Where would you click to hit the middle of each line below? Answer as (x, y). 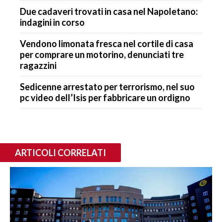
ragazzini (38, 65)
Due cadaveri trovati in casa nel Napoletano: (109, 11)
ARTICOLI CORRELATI (60, 152)
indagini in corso (52, 22)
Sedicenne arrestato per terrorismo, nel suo (107, 86)
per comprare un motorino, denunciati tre (102, 54)
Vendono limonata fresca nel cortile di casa (107, 43)
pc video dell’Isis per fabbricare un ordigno (105, 97)
